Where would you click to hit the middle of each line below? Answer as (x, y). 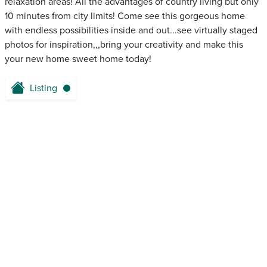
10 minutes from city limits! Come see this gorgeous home (125, 16)
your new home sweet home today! (78, 59)
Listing (44, 88)
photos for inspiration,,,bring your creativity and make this (124, 45)
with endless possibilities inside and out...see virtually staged (131, 30)
